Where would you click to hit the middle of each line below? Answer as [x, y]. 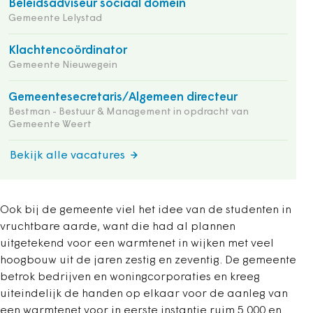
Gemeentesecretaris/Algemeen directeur [123, 97]
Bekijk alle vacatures [67, 155]
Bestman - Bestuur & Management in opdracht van [129, 112]
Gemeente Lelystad [55, 18]
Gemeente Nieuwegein [63, 65]
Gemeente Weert [50, 124]
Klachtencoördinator [68, 50]
